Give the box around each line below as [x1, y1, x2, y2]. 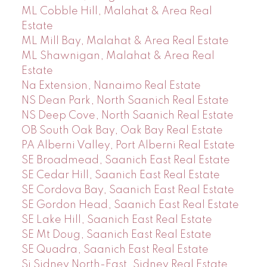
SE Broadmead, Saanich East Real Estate [21, 154, 230, 166]
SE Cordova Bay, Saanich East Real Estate [21, 184, 234, 195]
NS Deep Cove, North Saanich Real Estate [21, 110, 234, 121]
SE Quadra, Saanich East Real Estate [21, 244, 209, 255]
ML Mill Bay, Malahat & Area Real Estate [21, 35, 229, 46]
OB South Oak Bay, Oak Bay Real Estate [21, 125, 223, 136]
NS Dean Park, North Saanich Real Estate [21, 95, 229, 106]
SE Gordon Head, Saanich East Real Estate [21, 199, 239, 210]
